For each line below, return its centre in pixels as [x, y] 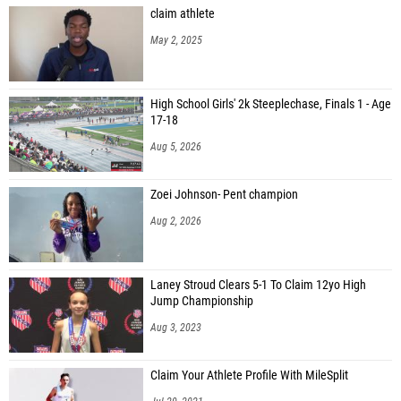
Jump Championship [202, 301]
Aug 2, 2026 [176, 221]
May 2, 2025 [176, 40]
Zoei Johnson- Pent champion [224, 194]
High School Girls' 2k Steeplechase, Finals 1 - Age [271, 104]
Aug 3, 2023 [176, 327]
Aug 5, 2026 [176, 146]
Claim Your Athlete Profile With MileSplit [249, 375]
